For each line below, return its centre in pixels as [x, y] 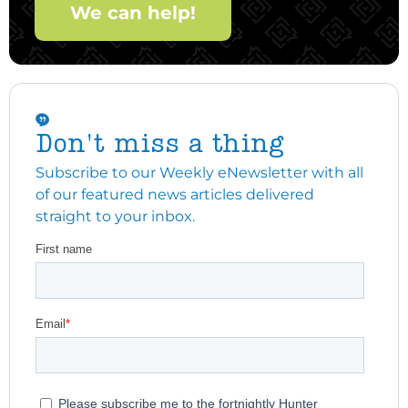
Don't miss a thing [160, 145]
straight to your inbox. [116, 216]
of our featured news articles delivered [175, 194]
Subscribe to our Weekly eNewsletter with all [200, 173]
